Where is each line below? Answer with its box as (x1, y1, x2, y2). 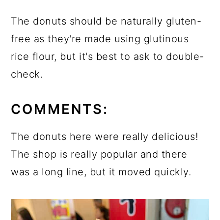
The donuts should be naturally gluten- (11, 15, 202, 27)
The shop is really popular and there (11, 148, 188, 161)
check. (11, 68, 43, 81)
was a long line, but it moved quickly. (11, 166, 192, 178)
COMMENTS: (11, 101, 109, 118)
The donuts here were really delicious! (11, 131, 198, 143)
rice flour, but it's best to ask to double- (11, 51, 204, 63)
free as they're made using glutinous (11, 33, 189, 45)
